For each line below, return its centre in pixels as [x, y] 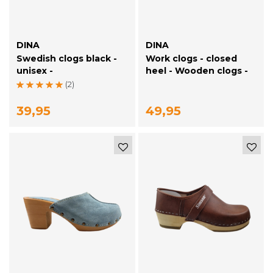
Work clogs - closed [191, 59]
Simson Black [176, 83]
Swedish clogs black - [67, 59]
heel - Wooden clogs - [197, 71]
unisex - [35, 71]
